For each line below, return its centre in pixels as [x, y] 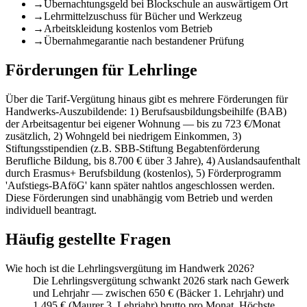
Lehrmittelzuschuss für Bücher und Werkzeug [143, 16]
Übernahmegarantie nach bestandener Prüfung [144, 41]
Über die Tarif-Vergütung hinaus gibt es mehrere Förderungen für [147, 99]
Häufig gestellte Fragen [88, 239]
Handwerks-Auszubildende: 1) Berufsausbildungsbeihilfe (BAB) [146, 111]
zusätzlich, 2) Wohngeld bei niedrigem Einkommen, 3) [123, 136]
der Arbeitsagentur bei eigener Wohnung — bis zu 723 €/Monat [143, 123]
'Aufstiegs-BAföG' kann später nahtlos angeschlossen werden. [140, 185]
